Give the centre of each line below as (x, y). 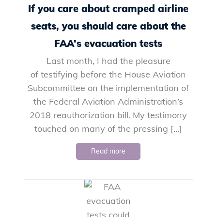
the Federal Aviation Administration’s (108, 101)
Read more (108, 151)
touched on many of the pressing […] (108, 128)
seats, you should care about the (108, 26)
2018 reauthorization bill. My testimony (108, 115)
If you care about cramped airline (108, 8)
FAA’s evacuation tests (108, 43)
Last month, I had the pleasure (108, 61)
